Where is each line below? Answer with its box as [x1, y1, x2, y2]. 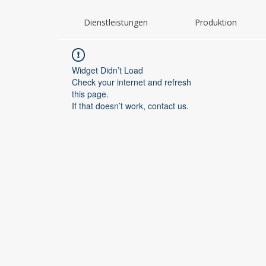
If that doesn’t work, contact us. [72, 100, 189, 112]
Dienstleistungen [83, 17, 148, 28]
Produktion [194, 17, 237, 28]
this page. [72, 88, 109, 100]
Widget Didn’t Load [72, 64, 143, 76]
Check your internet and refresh [72, 76, 191, 88]
